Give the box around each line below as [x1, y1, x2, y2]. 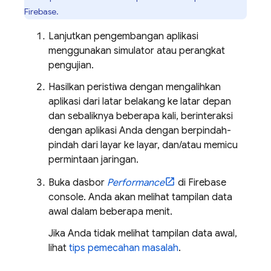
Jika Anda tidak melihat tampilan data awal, [48, 227, 237, 240]
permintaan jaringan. [48, 154, 139, 166]
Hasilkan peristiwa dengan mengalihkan [48, 81, 221, 93]
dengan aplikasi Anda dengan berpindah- [48, 125, 231, 137]
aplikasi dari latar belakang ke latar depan [48, 96, 231, 108]
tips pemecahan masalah [69, 242, 178, 254]
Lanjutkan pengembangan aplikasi [48, 30, 198, 42]
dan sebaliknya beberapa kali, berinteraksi [48, 110, 233, 122]
